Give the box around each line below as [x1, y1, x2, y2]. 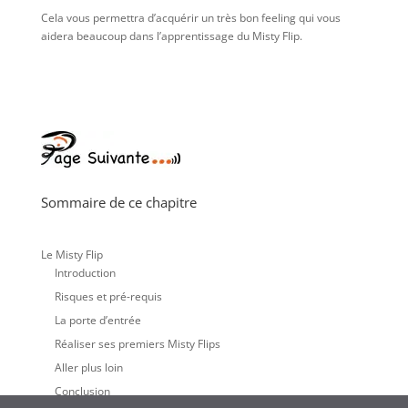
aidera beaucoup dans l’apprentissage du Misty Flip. [40, 28, 302, 45]
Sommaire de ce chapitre [40, 193, 197, 212]
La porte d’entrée [54, 312, 141, 329]
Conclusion [54, 383, 110, 400]
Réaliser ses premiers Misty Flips [54, 336, 220, 352]
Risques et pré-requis [54, 289, 162, 305]
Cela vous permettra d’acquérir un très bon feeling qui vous [40, 10, 341, 26]
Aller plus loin [54, 360, 123, 376]
